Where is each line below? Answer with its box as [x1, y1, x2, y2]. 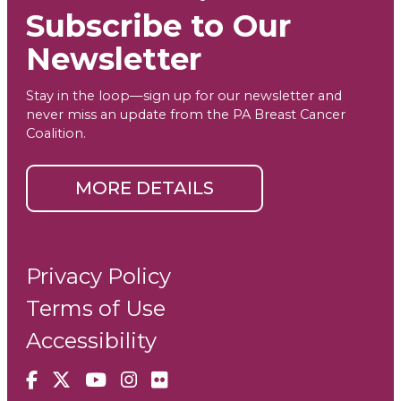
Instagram [120, 368, 215, 391]
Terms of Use [26, 295, 166, 322]
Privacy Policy [26, 263, 171, 290]
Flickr [150, 368, 202, 391]
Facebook [25, 368, 117, 391]
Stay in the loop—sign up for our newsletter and [26, 88, 342, 105]
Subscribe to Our [26, 7, 291, 46]
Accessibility [26, 328, 157, 354]
